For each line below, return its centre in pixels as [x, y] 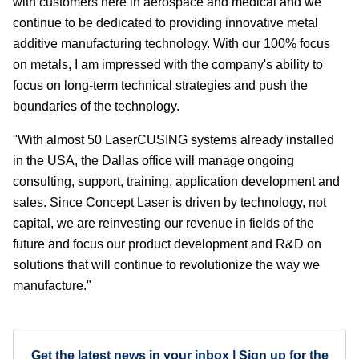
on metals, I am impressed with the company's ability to [168, 64]
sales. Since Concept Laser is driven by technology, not [169, 202]
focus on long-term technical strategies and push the [160, 85]
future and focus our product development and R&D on [167, 244]
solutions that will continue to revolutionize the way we [166, 264]
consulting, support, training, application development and [176, 181]
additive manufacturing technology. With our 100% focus [171, 43]
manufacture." [52, 285]
